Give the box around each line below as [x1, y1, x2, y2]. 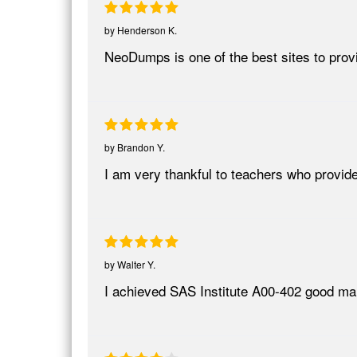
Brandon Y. [117, 139, 165, 154]
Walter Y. [117, 257, 155, 271]
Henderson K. [117, 22, 177, 37]
